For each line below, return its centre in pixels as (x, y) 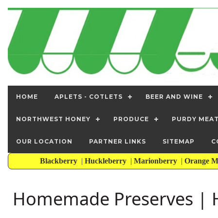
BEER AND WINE (174, 97)
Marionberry (156, 161)
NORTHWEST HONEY (53, 119)
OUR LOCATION (44, 142)
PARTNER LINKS (118, 142)
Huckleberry (106, 161)
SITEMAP (179, 142)
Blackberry (59, 161)
